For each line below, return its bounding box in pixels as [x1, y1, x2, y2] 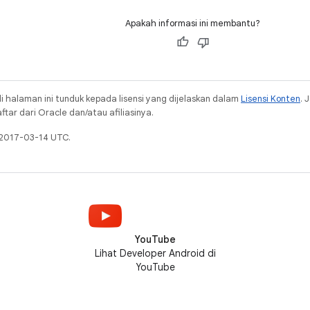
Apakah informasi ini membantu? [125, 17, 260, 30]
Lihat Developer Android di [94, 247, 216, 260]
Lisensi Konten [241, 93, 300, 105]
